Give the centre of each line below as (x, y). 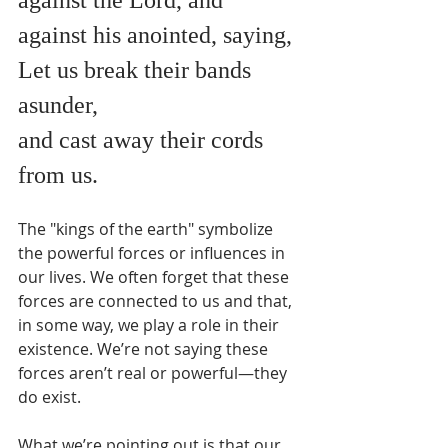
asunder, (58, 104)
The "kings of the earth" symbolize (147, 228)
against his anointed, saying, (155, 34)
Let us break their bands (137, 69)
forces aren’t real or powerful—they (154, 372)
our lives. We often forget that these (155, 276)
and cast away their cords (143, 139)
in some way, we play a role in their (150, 324)
